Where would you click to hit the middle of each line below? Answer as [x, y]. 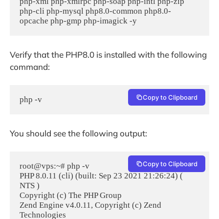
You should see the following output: [78, 133]
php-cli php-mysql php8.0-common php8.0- [95, 11]
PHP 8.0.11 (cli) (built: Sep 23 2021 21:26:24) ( [101, 176]
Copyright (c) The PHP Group [71, 196]
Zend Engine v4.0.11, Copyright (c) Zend [90, 205]
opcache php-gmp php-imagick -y [78, 21]
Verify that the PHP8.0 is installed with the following [108, 54]
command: [30, 66]
